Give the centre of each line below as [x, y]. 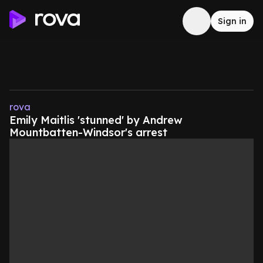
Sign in [232, 21]
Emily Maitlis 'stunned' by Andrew [96, 120]
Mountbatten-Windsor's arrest [88, 132]
